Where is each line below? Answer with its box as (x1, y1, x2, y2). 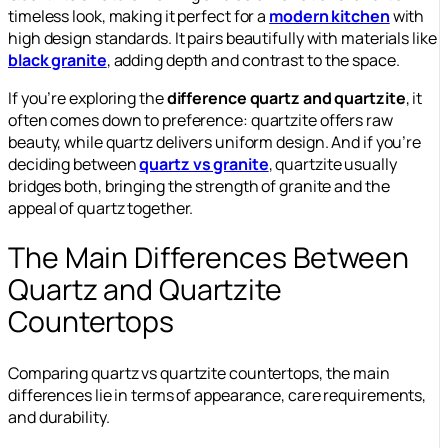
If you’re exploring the (8, 86, 167, 109)
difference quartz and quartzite (166, 86, 406, 109)
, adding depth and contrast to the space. (106, 48, 400, 71)
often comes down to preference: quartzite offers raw (8, 108, 393, 131)
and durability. (8, 406, 110, 428)
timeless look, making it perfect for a (8, 4, 270, 27)
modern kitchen (269, 4, 390, 27)
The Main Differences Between (8, 238, 410, 278)
